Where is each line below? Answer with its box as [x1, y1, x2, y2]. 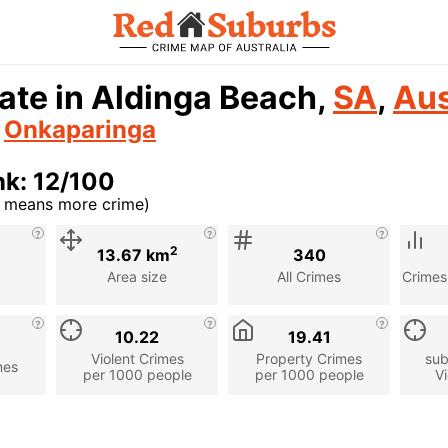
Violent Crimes [90, 349, 184, 367]
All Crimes [277, 267, 341, 285]
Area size [107, 267, 167, 285]
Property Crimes [256, 349, 362, 367]
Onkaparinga [4, 115, 156, 144]
